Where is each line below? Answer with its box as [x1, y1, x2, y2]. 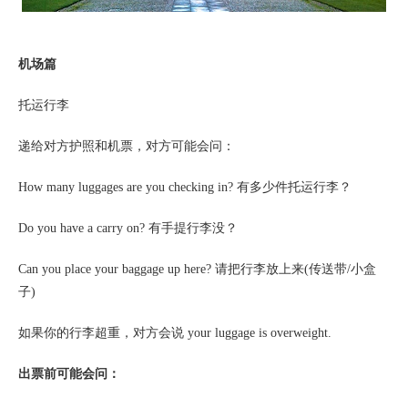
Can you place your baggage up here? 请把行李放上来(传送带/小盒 [18, 262, 376, 276]
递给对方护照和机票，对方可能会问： [18, 139, 235, 153]
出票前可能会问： [18, 367, 120, 381]
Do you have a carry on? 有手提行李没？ [18, 221, 238, 235]
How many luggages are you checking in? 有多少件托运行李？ [18, 180, 352, 194]
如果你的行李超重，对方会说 [18, 326, 184, 340]
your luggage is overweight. [184, 326, 331, 340]
